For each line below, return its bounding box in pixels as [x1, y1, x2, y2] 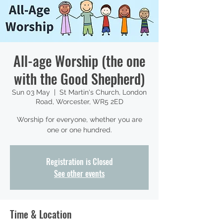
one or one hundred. [47, 126, 112, 134]
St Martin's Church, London [59, 88, 147, 96]
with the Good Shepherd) [14, 68, 145, 89]
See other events [54, 167, 105, 179]
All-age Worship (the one [13, 51, 145, 71]
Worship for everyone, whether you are [16, 115, 142, 123]
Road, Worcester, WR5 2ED [35, 98, 123, 106]
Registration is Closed [46, 156, 113, 167]
